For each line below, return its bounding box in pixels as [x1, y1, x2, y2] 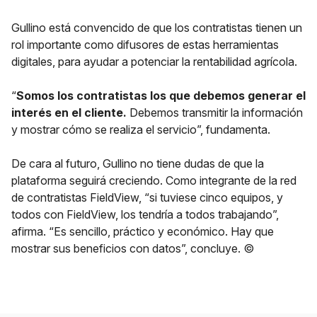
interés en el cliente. [11, 105, 127, 120]
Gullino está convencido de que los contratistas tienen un [11, 21, 302, 35]
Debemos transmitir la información [127, 105, 303, 120]
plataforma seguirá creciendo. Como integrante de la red [11, 173, 296, 188]
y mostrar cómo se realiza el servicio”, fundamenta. [11, 122, 270, 137]
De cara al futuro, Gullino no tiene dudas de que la [11, 156, 264, 171]
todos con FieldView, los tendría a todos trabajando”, [11, 207, 279, 221]
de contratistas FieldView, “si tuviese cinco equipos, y [11, 190, 283, 204]
